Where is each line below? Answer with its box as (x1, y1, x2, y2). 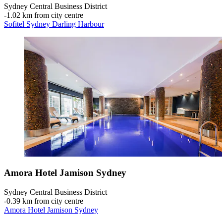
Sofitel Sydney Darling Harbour (4, 19, 104, 28)
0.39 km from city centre (6, 196, 83, 205)
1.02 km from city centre (6, 10, 83, 19)
